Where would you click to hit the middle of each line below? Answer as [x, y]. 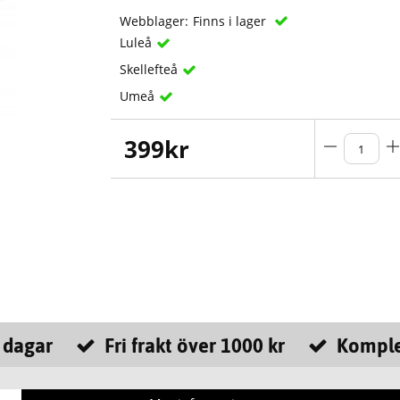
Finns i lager [232, 21]
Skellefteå [149, 70]
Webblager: [154, 21]
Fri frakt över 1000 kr [194, 346]
